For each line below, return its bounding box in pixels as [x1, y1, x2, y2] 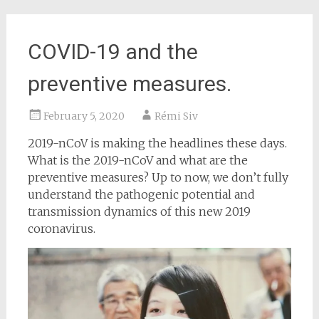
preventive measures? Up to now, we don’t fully [27, 170, 288, 185]
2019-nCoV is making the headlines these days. [27, 136, 287, 151]
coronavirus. [27, 221, 95, 236]
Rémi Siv [154, 110, 198, 123]
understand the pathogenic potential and [27, 187, 255, 202]
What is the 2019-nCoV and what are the [27, 153, 248, 168]
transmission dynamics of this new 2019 [27, 204, 251, 219]
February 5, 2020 [43, 110, 125, 123]
